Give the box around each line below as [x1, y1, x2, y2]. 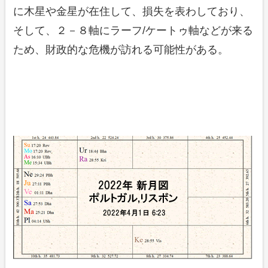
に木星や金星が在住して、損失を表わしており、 [13, 5, 251, 18]
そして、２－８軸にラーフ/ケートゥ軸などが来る [13, 25, 254, 37]
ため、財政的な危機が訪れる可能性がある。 [13, 44, 229, 56]
